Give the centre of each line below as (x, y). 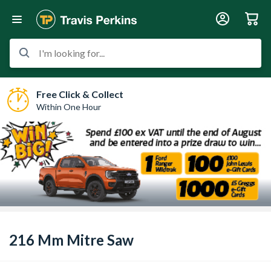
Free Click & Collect (80, 94)
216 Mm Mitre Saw (71, 240)
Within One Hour (69, 106)
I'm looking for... (72, 53)
